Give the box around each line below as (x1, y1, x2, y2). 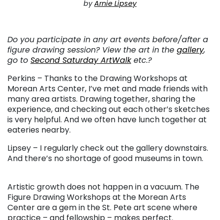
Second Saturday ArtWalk (30, 54, 131, 66)
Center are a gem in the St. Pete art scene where (7, 201, 197, 213)
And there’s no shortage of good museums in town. (7, 152, 203, 164)
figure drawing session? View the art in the (7, 44, 177, 55)
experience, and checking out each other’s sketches (7, 103, 210, 115)
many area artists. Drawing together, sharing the (7, 93, 195, 105)
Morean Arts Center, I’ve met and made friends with (7, 82, 208, 94)
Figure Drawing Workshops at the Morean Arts (7, 191, 186, 203)
